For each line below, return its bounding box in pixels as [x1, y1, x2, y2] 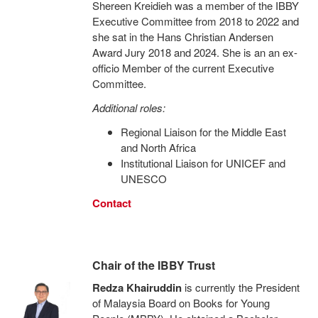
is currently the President [181, 280, 300, 295]
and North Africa [120, 140, 196, 155]
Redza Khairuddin [92, 280, 182, 295]
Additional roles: [92, 100, 165, 115]
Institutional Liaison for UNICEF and [120, 155, 285, 170]
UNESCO [120, 171, 167, 186]
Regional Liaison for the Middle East [120, 124, 286, 139]
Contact [92, 195, 131, 211]
